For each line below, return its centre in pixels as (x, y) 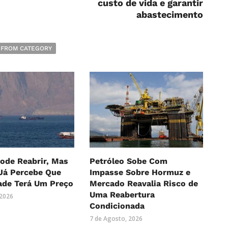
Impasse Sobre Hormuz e (140, 172)
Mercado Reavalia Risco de (144, 183)
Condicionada (117, 206)
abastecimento (170, 14)
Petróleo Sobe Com (128, 161)
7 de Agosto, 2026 (116, 218)
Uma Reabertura (122, 194)
